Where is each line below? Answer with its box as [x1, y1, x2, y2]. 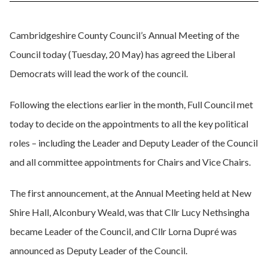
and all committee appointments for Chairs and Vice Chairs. [10, 156, 251, 167]
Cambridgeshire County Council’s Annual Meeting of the [10, 29, 239, 41]
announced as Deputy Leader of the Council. [10, 245, 187, 256]
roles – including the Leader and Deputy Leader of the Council [10, 137, 258, 148]
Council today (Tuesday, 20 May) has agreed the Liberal [10, 48, 235, 60]
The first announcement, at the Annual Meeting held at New [10, 187, 251, 199]
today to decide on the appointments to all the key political [10, 118, 248, 129]
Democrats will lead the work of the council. [10, 68, 188, 79]
